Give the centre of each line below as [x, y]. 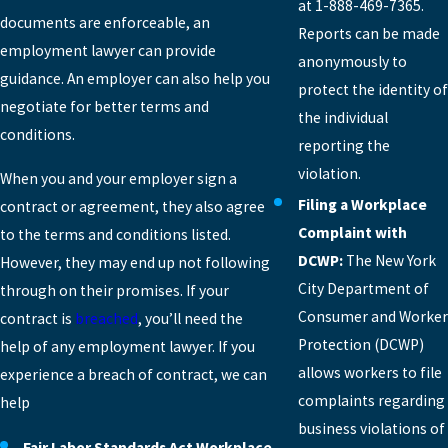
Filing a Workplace [362, 205]
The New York [390, 261]
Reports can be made [368, 33]
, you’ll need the [190, 318]
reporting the [343, 145]
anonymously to [352, 61]
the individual [342, 117]
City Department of [363, 289]
